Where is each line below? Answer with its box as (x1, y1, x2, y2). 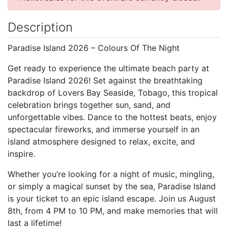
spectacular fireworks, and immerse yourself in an (8, 124, 199, 134)
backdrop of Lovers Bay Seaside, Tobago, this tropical (8, 87, 218, 98)
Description (8, 19, 73, 35)
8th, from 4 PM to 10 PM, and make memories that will (8, 205, 218, 216)
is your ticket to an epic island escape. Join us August (8, 193, 216, 204)
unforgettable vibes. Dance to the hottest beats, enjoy (8, 111, 217, 122)
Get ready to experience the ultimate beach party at (8, 63, 209, 73)
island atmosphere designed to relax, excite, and (8, 136, 195, 147)
